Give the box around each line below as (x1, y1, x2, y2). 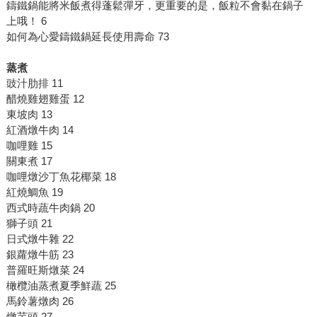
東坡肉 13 (6, 108, 52, 121)
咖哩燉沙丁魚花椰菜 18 (6, 171, 116, 183)
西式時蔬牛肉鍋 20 (6, 202, 95, 214)
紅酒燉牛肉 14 (6, 124, 74, 137)
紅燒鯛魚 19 (6, 186, 63, 199)
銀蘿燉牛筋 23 (6, 248, 74, 261)
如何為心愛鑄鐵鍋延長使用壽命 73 (6, 30, 169, 43)
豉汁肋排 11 (6, 77, 63, 90)
